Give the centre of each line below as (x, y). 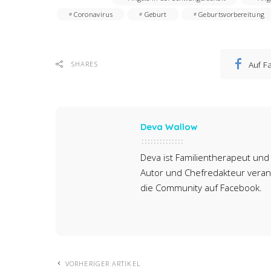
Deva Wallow (169, 127)
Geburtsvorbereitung (231, 15)
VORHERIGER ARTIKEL (103, 264)
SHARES (85, 64)
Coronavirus (93, 15)
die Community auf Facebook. (201, 188)
